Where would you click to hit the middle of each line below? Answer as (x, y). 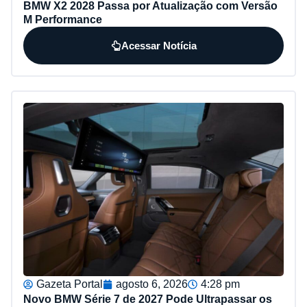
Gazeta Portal (70, 284)
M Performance (63, 19)
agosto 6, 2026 (152, 284)
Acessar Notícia (159, 45)
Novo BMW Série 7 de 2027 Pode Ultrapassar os (148, 299)
